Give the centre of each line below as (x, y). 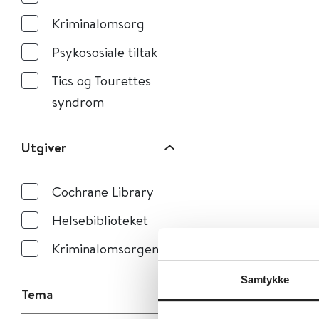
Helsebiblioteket (100, 220)
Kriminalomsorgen (105, 248)
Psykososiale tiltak (105, 52)
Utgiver (44, 147)
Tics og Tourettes (101, 80)
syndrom (78, 101)
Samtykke (265, 279)
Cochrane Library (103, 191)
